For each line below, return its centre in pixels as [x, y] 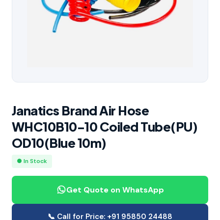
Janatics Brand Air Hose [81, 110]
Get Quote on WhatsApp [115, 190]
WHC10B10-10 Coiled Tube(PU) [105, 126]
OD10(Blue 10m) [59, 142]
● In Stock [32, 161]
